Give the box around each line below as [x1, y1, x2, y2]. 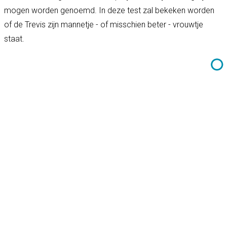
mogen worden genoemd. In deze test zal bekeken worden [4, 5, 214, 15]
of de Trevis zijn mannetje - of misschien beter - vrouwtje [4, 19, 203, 29]
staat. [4, 33, 24, 44]
